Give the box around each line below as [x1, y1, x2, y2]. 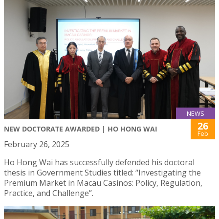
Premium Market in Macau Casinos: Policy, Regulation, [4, 177, 202, 189]
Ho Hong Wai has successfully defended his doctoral [4, 157, 195, 168]
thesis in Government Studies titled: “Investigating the [4, 167, 201, 178]
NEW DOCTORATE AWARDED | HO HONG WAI [4, 124, 157, 134]
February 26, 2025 [4, 139, 69, 150]
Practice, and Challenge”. [4, 188, 93, 199]
